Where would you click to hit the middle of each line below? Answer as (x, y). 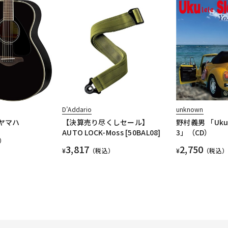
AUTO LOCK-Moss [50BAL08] (111, 132)
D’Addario (77, 109)
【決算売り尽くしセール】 (106, 122)
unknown (190, 109)
